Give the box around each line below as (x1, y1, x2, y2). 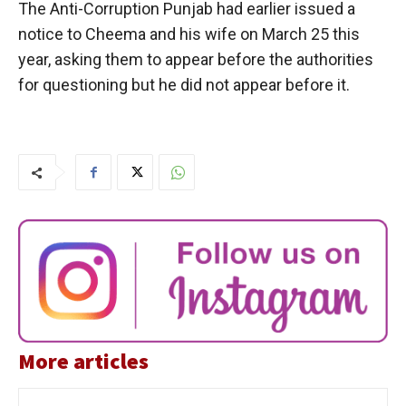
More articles (18, 347, 149, 376)
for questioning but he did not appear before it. (18, 75, 350, 95)
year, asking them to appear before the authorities (18, 50, 373, 70)
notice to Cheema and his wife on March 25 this (18, 24, 360, 44)
